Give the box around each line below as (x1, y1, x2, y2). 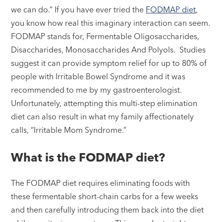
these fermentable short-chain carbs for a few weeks (11, 191, 199, 201)
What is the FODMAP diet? (11, 150, 166, 165)
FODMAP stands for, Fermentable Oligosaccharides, (11, 31, 200, 41)
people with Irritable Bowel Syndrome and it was (11, 71, 186, 81)
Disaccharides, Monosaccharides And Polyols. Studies (11, 44, 206, 55)
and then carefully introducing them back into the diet (11, 204, 204, 215)
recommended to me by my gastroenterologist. (11, 84, 182, 95)
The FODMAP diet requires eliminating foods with (11, 177, 190, 188)
